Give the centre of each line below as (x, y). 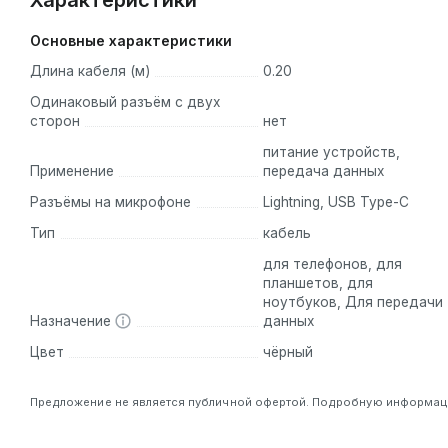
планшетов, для (317, 283)
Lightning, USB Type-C (335, 202)
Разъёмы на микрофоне (110, 202)
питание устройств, (331, 152)
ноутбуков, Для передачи (352, 302)
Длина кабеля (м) (90, 71)
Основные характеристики (131, 41)
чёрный (287, 352)
